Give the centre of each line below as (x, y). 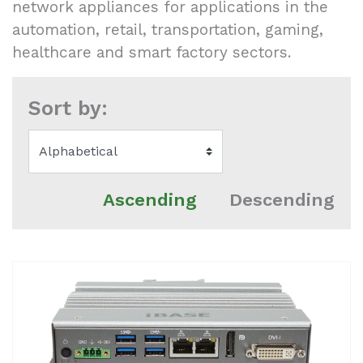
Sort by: (68, 108)
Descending (282, 200)
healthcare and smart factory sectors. (152, 52)
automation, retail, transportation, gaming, (168, 29)
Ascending (150, 200)
